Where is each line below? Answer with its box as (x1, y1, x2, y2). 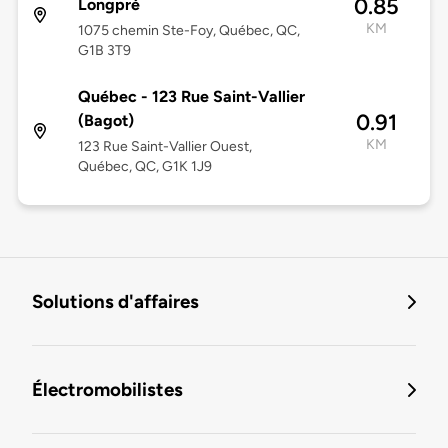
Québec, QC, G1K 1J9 (77, 158, 212, 176)
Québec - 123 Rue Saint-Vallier (77, 87, 305, 107)
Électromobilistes (32, 378, 183, 402)
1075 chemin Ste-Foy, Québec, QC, (77, 22, 300, 40)
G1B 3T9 (77, 42, 131, 60)
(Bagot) (77, 111, 134, 131)
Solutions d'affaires (32, 290, 199, 314)
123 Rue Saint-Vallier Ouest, (77, 138, 252, 156)
